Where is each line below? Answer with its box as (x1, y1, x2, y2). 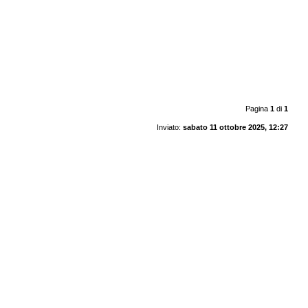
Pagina (245, 104, 270, 113)
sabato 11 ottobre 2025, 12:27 (182, 122, 288, 131)
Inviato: (156, 122, 183, 131)
